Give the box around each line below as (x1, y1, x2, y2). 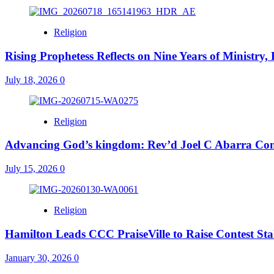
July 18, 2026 (5, 74, 60, 85)
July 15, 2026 (5, 163, 60, 174)
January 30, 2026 (5, 252, 74, 263)
